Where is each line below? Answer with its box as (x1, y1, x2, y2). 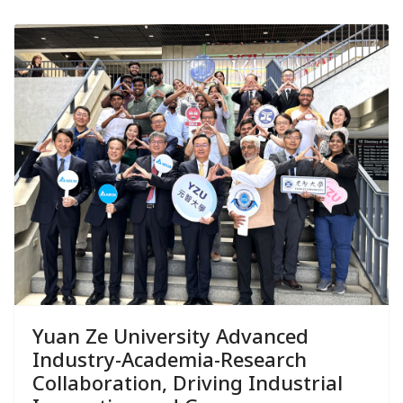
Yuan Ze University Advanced (32, 322, 309, 350)
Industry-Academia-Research (32, 345, 307, 373)
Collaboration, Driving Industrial (32, 369, 343, 397)
